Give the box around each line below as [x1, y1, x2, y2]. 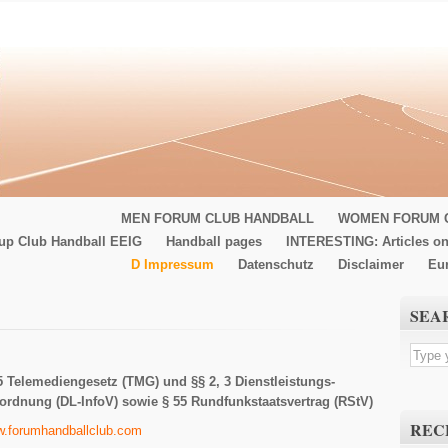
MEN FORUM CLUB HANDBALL [121, 211, 314, 226]
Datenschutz [238, 257, 314, 272]
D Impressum [131, 257, 214, 272]
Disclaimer [338, 257, 404, 272]
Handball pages [166, 234, 262, 249]
